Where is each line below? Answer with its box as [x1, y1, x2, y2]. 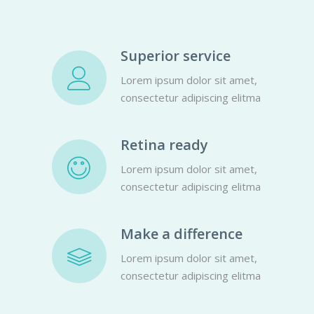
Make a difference [121, 224, 243, 243]
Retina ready [121, 135, 208, 154]
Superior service [121, 46, 231, 65]
